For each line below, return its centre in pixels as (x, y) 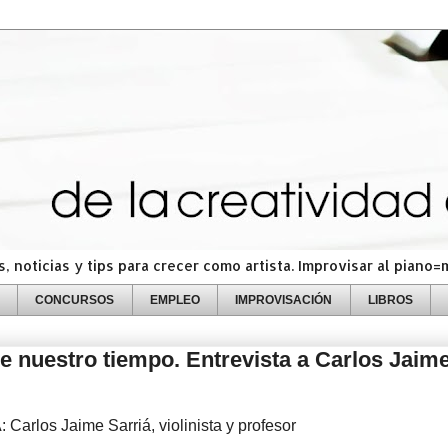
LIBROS (390, 299)
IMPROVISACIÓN (284, 299)
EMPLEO (174, 299)
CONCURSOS (75, 299)
